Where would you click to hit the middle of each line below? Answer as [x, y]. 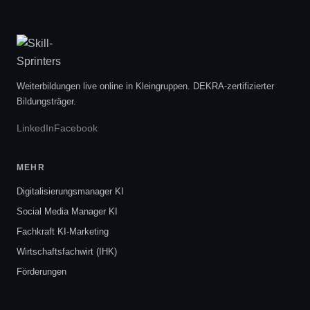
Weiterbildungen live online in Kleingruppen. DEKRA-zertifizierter [145, 86]
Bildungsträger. [46, 101]
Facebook [76, 128]
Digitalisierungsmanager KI [70, 191]
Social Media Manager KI [67, 211]
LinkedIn [35, 128]
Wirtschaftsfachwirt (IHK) [67, 252]
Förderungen [42, 272]
